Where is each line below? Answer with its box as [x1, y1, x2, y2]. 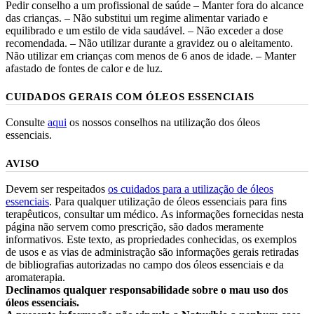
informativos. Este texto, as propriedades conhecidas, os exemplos [6, 233, 296, 245]
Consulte [6, 116, 48, 128]
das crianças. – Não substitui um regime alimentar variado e [6, 11, 268, 24]
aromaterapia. [6, 271, 65, 283]
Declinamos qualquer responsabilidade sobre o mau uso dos [6, 283, 288, 296]
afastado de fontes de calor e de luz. [6, 62, 163, 74]
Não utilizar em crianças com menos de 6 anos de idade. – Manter [6, 49, 296, 62]
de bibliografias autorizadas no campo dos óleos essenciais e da [6, 258, 284, 271]
